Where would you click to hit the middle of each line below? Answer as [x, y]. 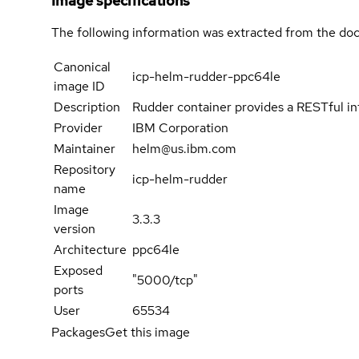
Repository [85, 169]
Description [87, 107]
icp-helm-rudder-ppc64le [206, 76]
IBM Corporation [180, 127]
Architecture [90, 249]
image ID [79, 86]
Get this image [147, 332]
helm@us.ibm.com [184, 148]
